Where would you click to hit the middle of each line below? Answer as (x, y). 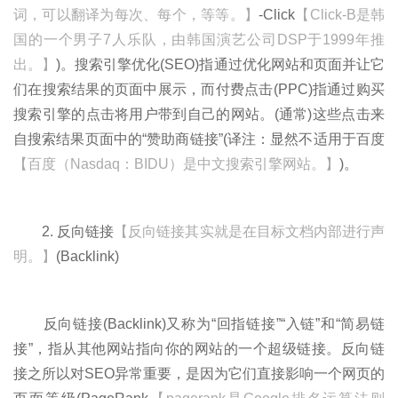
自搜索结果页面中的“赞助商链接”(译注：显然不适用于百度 (199, 139)
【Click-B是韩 (340, 14)
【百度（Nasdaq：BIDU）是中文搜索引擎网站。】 (176, 163)
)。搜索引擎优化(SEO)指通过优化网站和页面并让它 (220, 64)
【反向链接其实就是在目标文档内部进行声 (250, 231)
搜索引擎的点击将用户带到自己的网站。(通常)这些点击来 (199, 114)
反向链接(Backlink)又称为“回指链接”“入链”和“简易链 (199, 323)
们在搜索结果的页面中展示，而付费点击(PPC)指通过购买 (199, 89)
